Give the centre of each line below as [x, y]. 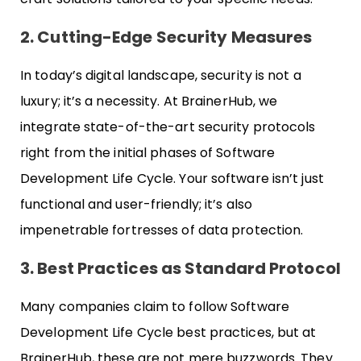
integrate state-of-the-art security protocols [168, 127]
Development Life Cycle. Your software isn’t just [172, 178]
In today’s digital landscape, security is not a [161, 75]
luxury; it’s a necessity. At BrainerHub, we [149, 101]
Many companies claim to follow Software [155, 307]
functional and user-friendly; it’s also [136, 204]
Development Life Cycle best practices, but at [168, 333]
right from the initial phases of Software [148, 152]
